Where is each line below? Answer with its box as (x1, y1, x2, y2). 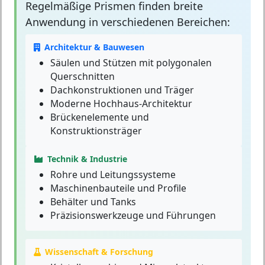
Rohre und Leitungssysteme (50, 168, 176, 182)
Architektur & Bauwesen (44, 41, 144, 53)
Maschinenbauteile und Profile (50, 182, 186, 195)
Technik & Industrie (47, 153, 127, 165)
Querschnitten (50, 70, 115, 83)
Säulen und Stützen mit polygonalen (50, 56, 212, 70)
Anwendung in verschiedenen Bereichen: (25, 15, 230, 30)
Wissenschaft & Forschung (45, 246, 153, 258)
